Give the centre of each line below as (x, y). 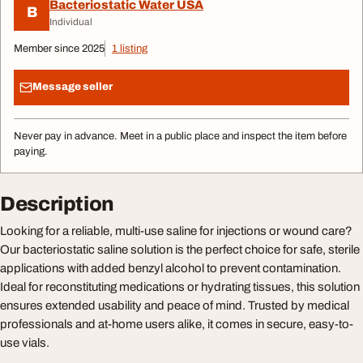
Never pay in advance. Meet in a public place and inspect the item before (180, 136)
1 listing (130, 48)
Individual (71, 22)
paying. (31, 151)
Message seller (73, 87)
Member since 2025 (59, 48)
